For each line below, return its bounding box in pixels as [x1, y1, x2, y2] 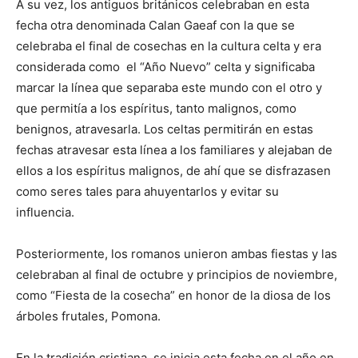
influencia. [16, 204, 78, 220]
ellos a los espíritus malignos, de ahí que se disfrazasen [16, 162, 331, 178]
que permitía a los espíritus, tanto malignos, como [16, 100, 296, 116]
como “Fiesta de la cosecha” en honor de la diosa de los [16, 287, 331, 303]
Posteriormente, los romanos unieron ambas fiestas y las [16, 245, 337, 261]
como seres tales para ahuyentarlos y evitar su [16, 183, 279, 199]
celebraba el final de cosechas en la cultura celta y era [16, 38, 321, 54]
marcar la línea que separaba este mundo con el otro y [16, 79, 322, 95]
